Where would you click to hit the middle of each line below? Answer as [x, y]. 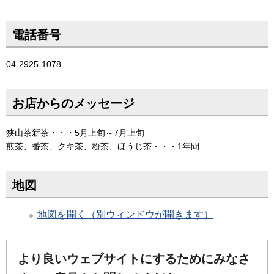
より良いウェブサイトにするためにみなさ [134, 258]
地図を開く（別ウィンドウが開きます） [126, 214]
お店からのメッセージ [73, 103]
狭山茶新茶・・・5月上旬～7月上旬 [75, 132]
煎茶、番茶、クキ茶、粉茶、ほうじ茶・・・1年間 [103, 146]
